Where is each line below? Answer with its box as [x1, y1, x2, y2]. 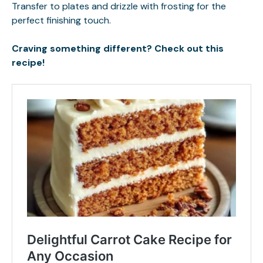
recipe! [12, 56, 47, 69]
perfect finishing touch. [12, 14, 111, 26]
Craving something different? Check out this [12, 42, 224, 55]
